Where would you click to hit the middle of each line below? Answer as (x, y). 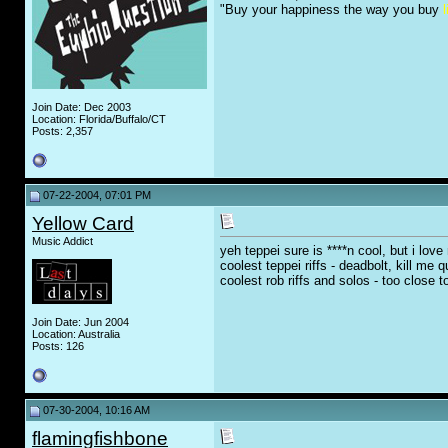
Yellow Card (83, 223)
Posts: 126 (58, 346)
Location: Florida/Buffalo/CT (99, 119)
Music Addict (62, 241)
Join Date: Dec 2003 (81, 107)
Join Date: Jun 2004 (80, 322)
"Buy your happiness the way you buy (331, 10)
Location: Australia (76, 334)
